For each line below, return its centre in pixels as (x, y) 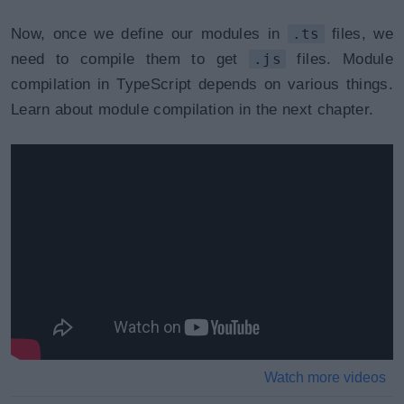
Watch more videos (325, 377)
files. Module (340, 59)
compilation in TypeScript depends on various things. (202, 84)
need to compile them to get (130, 59)
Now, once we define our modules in (149, 34)
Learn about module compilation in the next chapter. (193, 110)
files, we (358, 34)
